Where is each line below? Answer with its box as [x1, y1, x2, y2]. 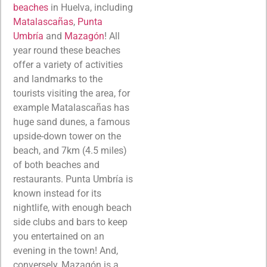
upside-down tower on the [13, 131, 121, 142]
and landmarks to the [13, 73, 103, 85]
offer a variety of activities [13, 59, 123, 71]
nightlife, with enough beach [13, 202, 132, 214]
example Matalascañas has [13, 102, 129, 114]
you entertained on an [13, 231, 104, 243]
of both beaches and [13, 159, 100, 171]
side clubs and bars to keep [13, 216, 128, 228]
